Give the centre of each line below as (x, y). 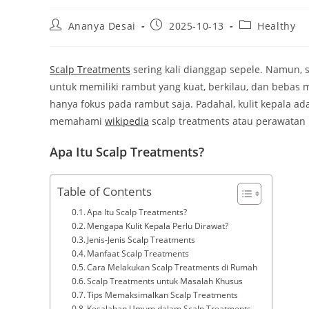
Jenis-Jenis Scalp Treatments (141, 240)
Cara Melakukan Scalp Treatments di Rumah (172, 268)
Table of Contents (104, 192)
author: (68, 38)
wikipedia (127, 121)
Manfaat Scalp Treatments (138, 254)
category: (261, 38)
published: (177, 38)
